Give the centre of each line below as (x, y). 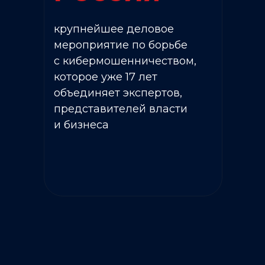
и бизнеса (81, 125)
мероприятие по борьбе (121, 45)
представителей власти (121, 109)
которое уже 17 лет (106, 77)
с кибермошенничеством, (125, 61)
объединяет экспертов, (118, 93)
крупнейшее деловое (114, 29)
